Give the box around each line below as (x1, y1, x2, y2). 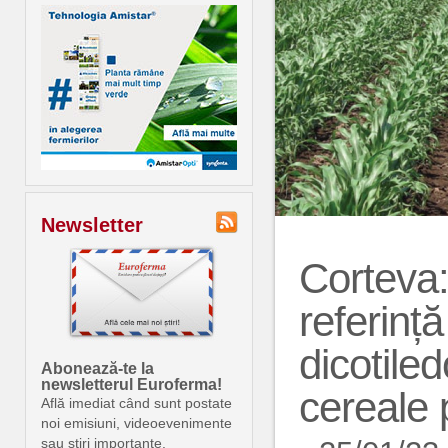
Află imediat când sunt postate (41, 395, 232, 411)
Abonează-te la (41, 360, 154, 377)
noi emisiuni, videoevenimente (41, 415, 232, 431)
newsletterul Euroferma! (41, 376, 222, 393)
